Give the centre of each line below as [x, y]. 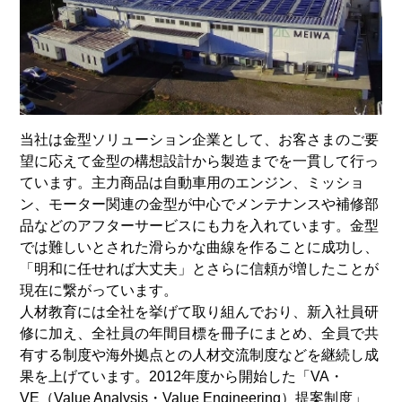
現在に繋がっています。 [99, 290]
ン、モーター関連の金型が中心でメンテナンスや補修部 [200, 204]
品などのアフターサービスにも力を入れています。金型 [200, 225]
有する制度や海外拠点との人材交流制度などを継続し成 [200, 354]
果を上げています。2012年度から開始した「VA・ [182, 376]
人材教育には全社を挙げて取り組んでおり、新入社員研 [200, 311]
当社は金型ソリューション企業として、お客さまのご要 [200, 139]
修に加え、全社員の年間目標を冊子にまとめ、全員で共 [200, 333]
